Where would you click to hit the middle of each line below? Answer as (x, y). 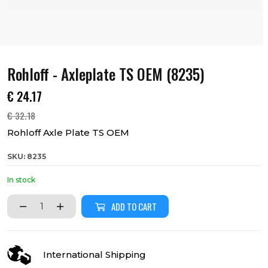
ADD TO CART (134, 206)
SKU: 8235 (27, 156)
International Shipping (95, 255)
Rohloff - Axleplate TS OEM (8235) (106, 74)
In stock (21, 180)
